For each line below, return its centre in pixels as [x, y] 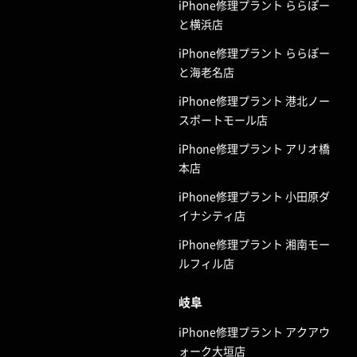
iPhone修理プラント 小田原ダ [254, 196]
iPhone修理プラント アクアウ [254, 331]
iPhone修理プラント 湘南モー [254, 243]
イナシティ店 [212, 215]
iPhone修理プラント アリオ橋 [254, 148]
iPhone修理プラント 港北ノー [254, 100]
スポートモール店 [223, 119]
